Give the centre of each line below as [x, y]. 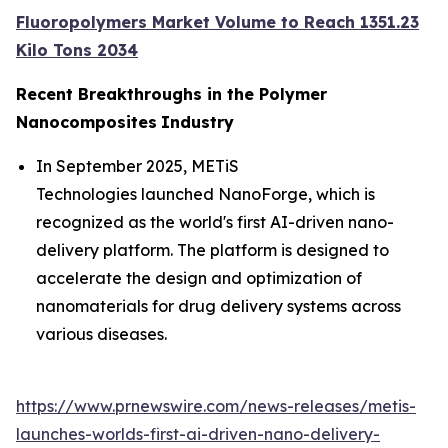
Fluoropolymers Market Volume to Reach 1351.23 [217, 21]
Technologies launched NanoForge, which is [205, 193]
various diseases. [103, 333]
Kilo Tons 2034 [77, 49]
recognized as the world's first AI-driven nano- [215, 221]
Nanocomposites [86, 121]
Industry [197, 121]
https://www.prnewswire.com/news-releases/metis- [216, 405]
